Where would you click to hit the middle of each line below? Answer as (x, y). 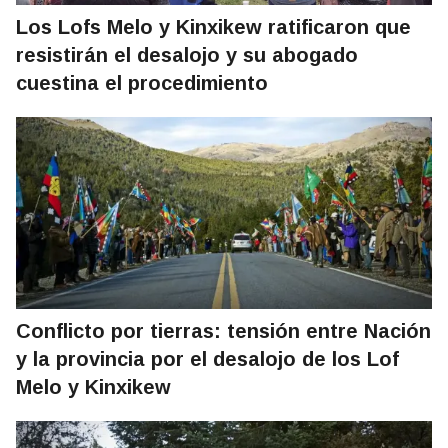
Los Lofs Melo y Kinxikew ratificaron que (213, 27)
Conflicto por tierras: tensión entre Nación (223, 331)
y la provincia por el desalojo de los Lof (207, 359)
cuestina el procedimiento (142, 83)
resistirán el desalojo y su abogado (187, 55)
